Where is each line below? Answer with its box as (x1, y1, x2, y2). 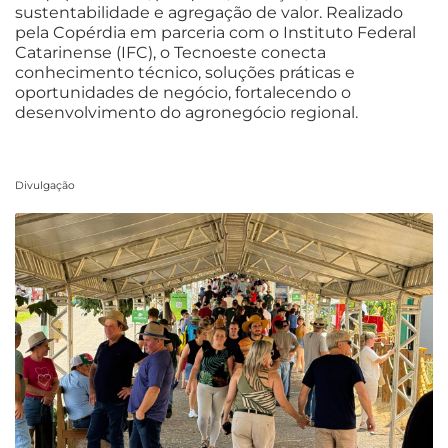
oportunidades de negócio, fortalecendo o (15, 82, 351, 102)
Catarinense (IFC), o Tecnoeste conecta (15, 42, 326, 62)
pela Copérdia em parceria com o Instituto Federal (15, 22, 416, 42)
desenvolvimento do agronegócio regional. (15, 102, 358, 122)
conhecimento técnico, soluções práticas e (15, 62, 355, 82)
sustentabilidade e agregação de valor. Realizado (15, 2, 403, 22)
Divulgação (15, 178, 75, 192)
